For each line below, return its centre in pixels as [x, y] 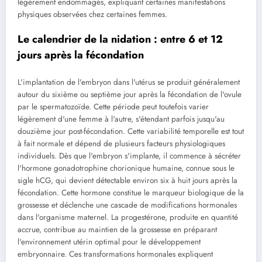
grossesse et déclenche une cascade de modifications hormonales [127, 205]
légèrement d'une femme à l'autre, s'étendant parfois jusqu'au [121, 119]
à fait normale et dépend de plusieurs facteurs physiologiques [121, 144]
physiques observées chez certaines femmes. [92, 14]
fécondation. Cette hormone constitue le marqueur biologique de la [131, 193]
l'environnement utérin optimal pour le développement [109, 242]
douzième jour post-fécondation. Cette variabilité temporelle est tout [131, 132]
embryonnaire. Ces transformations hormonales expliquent [115, 254]
